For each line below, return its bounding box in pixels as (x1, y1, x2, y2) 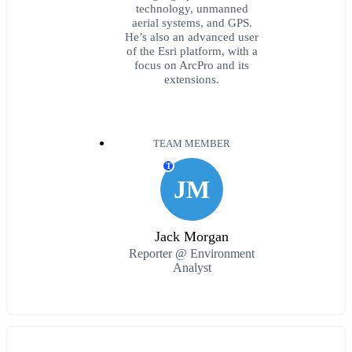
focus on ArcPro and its (134, 58, 249, 72)
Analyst (172, 261, 211, 275)
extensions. (164, 72, 219, 86)
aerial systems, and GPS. (131, 16, 252, 30)
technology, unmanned (135, 2, 248, 16)
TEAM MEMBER (153, 138, 230, 150)
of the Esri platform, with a (126, 44, 258, 58)
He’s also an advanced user (125, 30, 258, 44)
